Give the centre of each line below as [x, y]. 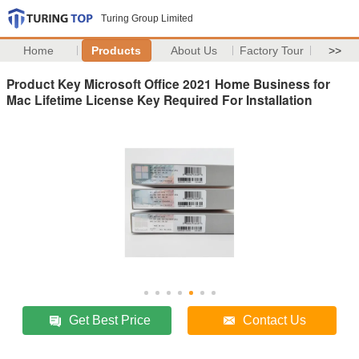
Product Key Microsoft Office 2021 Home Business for [168, 83]
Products [117, 50]
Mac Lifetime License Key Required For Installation [159, 99]
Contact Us [275, 320]
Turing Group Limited [147, 18]
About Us [194, 50]
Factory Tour [272, 50]
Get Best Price [110, 320]
